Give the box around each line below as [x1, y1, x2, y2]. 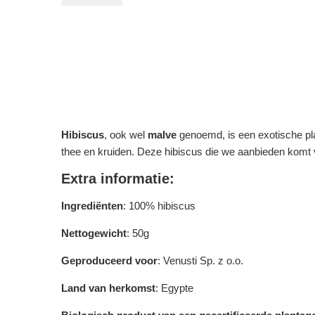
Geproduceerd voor [61, 255, 157, 266]
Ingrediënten [61, 200, 123, 212]
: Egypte [155, 282, 193, 294]
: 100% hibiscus [123, 200, 195, 212]
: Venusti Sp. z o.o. [157, 255, 243, 266]
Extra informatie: [61, 171, 174, 186]
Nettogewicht [61, 227, 127, 239]
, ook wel [104, 129, 148, 141]
